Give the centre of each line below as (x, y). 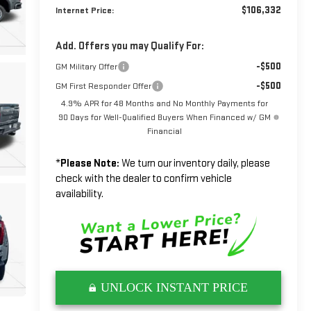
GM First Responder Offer (103, 86)
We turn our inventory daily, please (194, 163)
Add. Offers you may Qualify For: (129, 46)
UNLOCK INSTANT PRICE (174, 288)
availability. (79, 194)
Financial (164, 131)
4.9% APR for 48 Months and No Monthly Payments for (164, 103)
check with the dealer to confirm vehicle (143, 178)
